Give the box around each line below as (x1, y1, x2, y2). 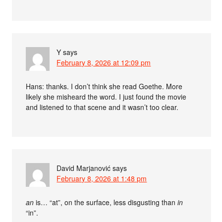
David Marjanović (56, 163, 111, 173)
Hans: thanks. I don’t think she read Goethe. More (26, 81, 183, 91)
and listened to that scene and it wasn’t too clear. (26, 102, 179, 112)
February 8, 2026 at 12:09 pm (56, 57, 151, 67)
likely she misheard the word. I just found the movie (26, 91, 187, 102)
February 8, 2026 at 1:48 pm (56, 173, 147, 183)
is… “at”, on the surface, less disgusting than (34, 197, 178, 207)
